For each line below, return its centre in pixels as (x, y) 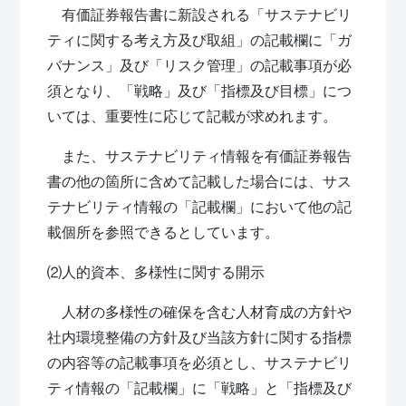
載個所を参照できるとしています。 (164, 232)
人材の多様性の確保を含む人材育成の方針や (200, 312)
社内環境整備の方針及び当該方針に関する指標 (200, 337)
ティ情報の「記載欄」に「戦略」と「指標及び (200, 388)
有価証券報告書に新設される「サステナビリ (200, 14)
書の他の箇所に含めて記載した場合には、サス (200, 181)
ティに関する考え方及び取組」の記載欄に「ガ (200, 40)
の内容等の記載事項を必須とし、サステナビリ (200, 362)
